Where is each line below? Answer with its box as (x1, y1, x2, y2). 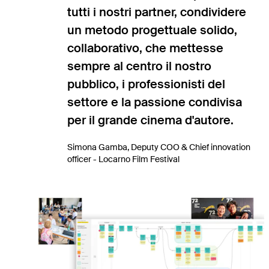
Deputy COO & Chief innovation (131, 142, 250, 153)
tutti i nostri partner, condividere (67, 4, 246, 20)
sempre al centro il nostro (67, 58, 211, 74)
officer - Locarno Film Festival (67, 154, 180, 165)
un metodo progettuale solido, (67, 22, 237, 38)
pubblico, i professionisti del (67, 76, 225, 92)
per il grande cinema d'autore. (67, 112, 234, 128)
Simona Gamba (67, 142, 127, 153)
